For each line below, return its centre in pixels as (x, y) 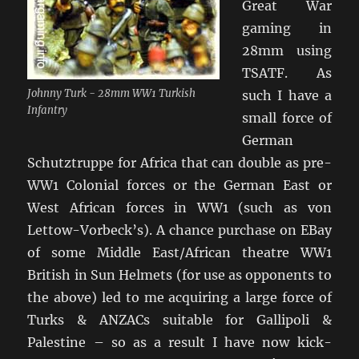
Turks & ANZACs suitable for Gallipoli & (179, 319)
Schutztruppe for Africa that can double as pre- (179, 162)
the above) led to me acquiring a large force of (179, 297)
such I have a (287, 95)
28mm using (287, 50)
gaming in (287, 28)
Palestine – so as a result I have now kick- (179, 342)
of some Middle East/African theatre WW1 (179, 252)
